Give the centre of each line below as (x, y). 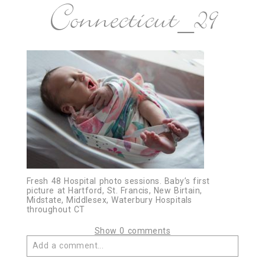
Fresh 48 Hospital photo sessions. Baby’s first (118, 181)
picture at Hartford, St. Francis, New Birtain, (114, 191)
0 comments (145, 231)
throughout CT (56, 210)
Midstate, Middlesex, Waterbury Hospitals (109, 200)
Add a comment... (68, 246)
